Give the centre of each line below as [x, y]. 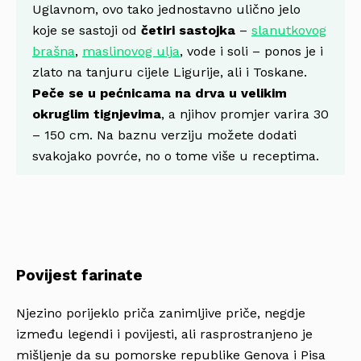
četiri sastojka [188, 30]
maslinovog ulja [131, 51]
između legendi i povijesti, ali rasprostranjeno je [164, 334]
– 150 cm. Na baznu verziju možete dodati [164, 135]
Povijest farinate [79, 275]
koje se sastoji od [87, 30]
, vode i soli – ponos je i [251, 51]
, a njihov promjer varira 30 [245, 114]
